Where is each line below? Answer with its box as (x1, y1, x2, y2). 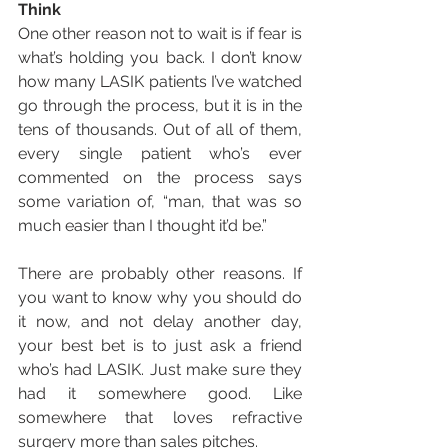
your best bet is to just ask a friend (18, 336, 302, 356)
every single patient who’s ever (18, 144, 302, 164)
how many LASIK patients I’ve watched (18, 72, 302, 92)
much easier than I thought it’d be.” (18, 216, 271, 236)
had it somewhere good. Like (18, 384, 302, 404)
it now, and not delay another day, (18, 312, 302, 332)
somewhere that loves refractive (18, 408, 302, 428)
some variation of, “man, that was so (18, 192, 302, 212)
